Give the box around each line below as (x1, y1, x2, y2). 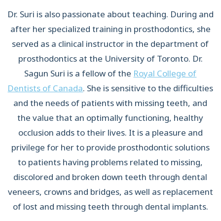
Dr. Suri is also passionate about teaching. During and (7, 8, 214, 20)
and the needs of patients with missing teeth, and (13, 97, 208, 109)
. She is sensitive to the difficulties (83, 82, 214, 94)
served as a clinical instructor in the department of (12, 38, 209, 50)
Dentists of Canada (7, 82, 83, 94)
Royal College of (133, 68, 197, 79)
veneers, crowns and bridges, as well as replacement (7, 186, 213, 198)
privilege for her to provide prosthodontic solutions (11, 142, 210, 153)
